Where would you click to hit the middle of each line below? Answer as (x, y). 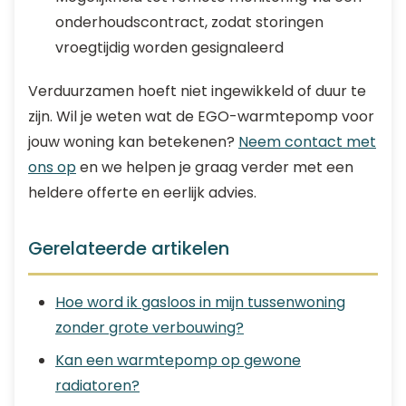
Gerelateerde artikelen (129, 248)
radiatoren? (97, 386)
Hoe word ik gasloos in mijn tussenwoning (200, 302)
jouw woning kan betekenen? (133, 142)
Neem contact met (307, 142)
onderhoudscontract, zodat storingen (189, 22)
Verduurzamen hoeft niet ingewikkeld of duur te (197, 91)
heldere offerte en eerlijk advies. (142, 193)
